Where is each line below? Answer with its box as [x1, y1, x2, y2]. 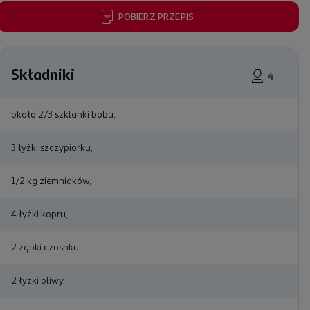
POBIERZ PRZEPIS [118, 10, 194, 23]
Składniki [10, 65, 75, 84]
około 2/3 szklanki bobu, [10, 108, 115, 120]
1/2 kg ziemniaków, [10, 174, 91, 187]
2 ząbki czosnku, [10, 241, 80, 253]
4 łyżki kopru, [10, 208, 67, 220]
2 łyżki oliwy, [10, 274, 64, 286]
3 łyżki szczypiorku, [10, 141, 92, 154]
